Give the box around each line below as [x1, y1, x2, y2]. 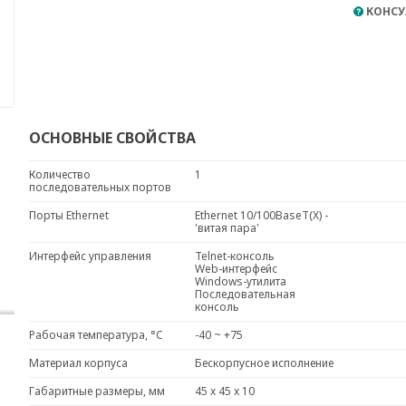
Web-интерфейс [194, 260, 288, 276]
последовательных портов [28, 179, 171, 195]
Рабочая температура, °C [28, 326, 163, 343]
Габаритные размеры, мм [28, 382, 165, 399]
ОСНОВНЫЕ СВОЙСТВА [28, 127, 196, 148]
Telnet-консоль [194, 247, 285, 264]
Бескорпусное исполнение [194, 354, 344, 371]
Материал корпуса [28, 354, 128, 371]
